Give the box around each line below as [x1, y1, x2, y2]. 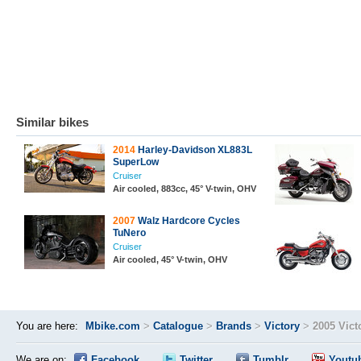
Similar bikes [16, 115, 89, 129]
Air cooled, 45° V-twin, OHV [113, 255, 227, 264]
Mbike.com [85, 320, 140, 332]
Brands [216, 320, 251, 332]
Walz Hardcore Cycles [135, 215, 240, 226]
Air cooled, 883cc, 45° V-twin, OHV [113, 184, 256, 193]
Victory [264, 320, 300, 332]
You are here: [16, 320, 78, 332]
